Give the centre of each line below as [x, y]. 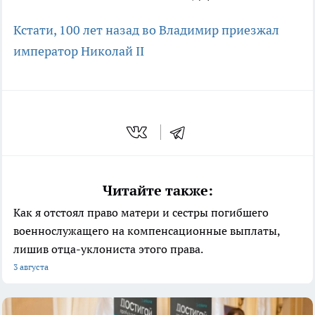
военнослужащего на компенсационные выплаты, [147, 231]
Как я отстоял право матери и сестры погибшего [141, 213]
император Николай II [79, 51]
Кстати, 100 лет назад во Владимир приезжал [146, 30]
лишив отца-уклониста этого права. [108, 249]
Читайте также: [157, 191]
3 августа [31, 267]
